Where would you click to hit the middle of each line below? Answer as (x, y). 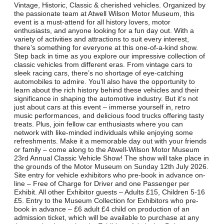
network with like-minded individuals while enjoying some (104, 132)
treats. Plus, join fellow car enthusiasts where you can (99, 124)
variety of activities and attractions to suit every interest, (102, 39)
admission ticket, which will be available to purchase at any (107, 217)
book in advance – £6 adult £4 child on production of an (102, 209)
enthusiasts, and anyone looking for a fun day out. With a (104, 30)
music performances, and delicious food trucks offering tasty (109, 115)
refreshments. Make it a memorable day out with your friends (110, 141)
